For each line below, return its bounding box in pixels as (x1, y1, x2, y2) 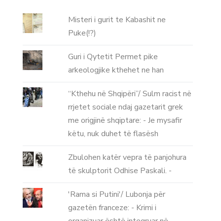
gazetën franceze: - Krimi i (68, 202, 156, 214)
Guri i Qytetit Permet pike (68, 51, 158, 63)
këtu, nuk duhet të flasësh (68, 128, 158, 140)
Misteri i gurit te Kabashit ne (68, 14, 166, 26)
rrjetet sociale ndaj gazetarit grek (68, 102, 183, 113)
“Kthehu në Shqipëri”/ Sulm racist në (68, 88, 191, 100)
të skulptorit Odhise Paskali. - (68, 165, 172, 177)
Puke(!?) (68, 28, 96, 39)
